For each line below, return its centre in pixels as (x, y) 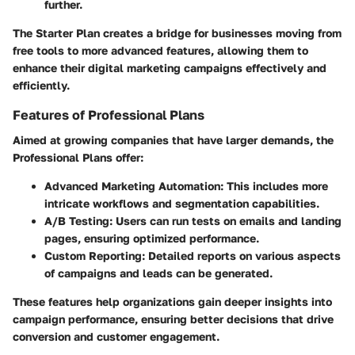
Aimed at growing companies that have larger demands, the (173, 139)
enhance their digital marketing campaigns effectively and (170, 67)
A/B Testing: (78, 220)
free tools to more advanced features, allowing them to (160, 50)
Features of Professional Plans (109, 115)
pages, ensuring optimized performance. (152, 238)
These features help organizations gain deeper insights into (172, 301)
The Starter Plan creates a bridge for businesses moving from (177, 32)
